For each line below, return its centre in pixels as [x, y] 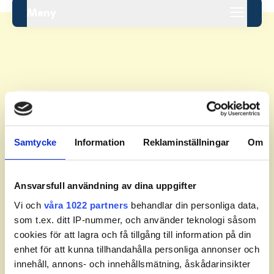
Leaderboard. [64, 110]
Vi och [29, 205]
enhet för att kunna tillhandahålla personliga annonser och [137, 249]
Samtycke [35, 143]
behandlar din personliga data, [193, 205]
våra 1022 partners [86, 205]
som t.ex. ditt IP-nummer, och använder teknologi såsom [135, 220]
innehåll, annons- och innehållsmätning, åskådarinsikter [132, 264]
